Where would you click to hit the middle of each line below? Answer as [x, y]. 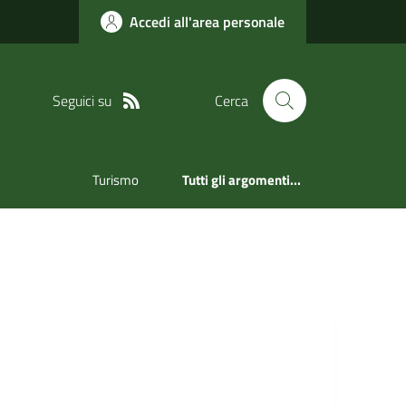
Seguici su [82, 100]
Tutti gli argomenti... [242, 180]
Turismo [116, 180]
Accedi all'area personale [207, 22]
